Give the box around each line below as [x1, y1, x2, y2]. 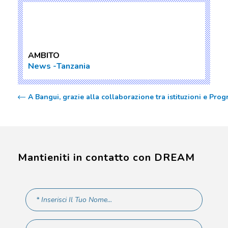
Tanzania [56, 61, 90, 72]
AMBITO [28, 50, 60, 61]
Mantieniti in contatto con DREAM [18, 151, 195, 164]
